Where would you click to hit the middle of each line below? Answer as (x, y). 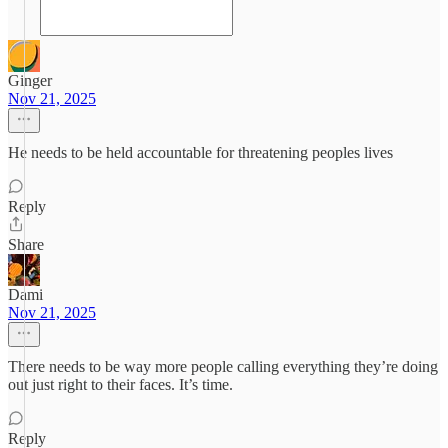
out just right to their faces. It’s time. (120, 384)
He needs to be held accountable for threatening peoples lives (200, 152)
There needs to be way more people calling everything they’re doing (223, 366)
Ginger (30, 80)
